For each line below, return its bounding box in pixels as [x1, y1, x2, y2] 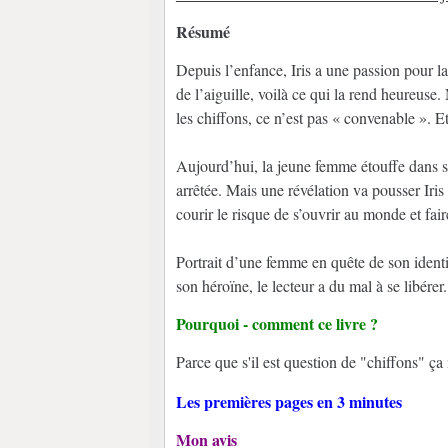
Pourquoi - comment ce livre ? [175, 311, 378, 335]
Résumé [175, 19, 230, 43]
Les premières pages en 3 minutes [175, 389, 402, 413]
